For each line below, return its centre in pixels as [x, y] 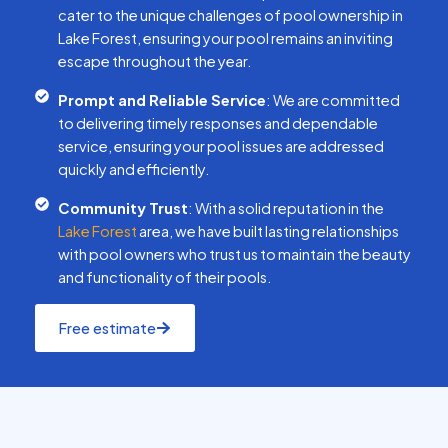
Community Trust [122, 207]
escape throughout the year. [154, 60]
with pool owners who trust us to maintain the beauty [234, 253]
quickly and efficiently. [133, 168]
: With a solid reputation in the [285, 207]
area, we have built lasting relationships [268, 230]
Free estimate [107, 327]
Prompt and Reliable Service [161, 99]
